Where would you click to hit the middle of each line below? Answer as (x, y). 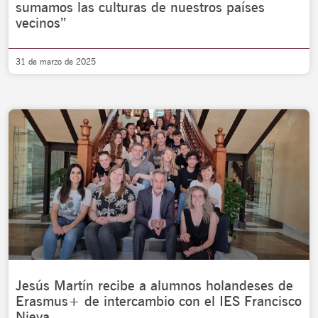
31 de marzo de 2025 (56, 61)
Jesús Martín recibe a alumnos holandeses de (154, 285)
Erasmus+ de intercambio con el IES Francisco (159, 301)
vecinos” (41, 23)
